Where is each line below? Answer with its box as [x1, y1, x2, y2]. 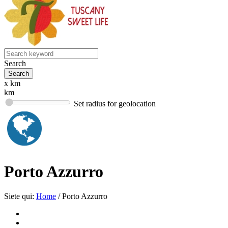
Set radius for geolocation [74, 99, 156, 108]
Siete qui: [4, 192, 34, 201]
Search [4, 59, 26, 68]
